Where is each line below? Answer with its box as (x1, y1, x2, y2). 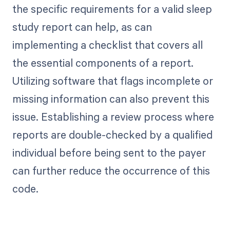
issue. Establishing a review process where (12, 109, 214, 124)
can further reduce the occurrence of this (12, 163, 210, 178)
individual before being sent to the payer (12, 145, 206, 160)
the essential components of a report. (12, 55, 194, 70)
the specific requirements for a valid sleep (12, 2, 212, 16)
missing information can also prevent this (12, 91, 209, 106)
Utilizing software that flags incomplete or (12, 73, 213, 88)
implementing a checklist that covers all (12, 37, 203, 52)
